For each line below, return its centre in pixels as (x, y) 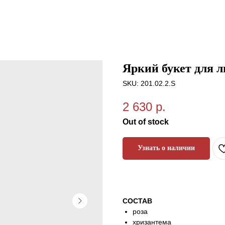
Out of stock (146, 122)
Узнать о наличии (166, 148)
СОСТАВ (137, 201)
